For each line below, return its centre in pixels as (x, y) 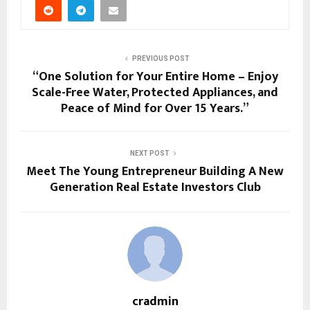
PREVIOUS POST (161, 59)
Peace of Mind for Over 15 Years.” (155, 109)
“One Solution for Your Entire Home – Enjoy (155, 77)
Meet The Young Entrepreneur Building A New (155, 172)
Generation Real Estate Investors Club (155, 188)
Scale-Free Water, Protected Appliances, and (155, 93)
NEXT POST (149, 154)
